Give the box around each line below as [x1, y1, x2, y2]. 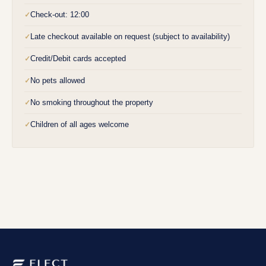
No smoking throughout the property [30, 98, 153, 107]
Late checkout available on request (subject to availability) [30, 32, 230, 42]
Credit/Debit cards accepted [30, 54, 126, 64]
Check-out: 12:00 [30, 10, 89, 20]
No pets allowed [30, 76, 85, 85]
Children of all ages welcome [30, 120, 129, 129]
